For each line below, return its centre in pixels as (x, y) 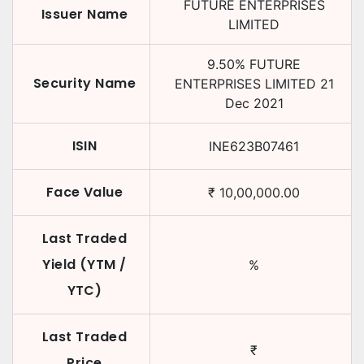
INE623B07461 (254, 146)
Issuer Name (84, 14)
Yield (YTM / (84, 264)
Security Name (84, 83)
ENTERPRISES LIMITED (245, 84)
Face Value (84, 192)
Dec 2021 (254, 103)
